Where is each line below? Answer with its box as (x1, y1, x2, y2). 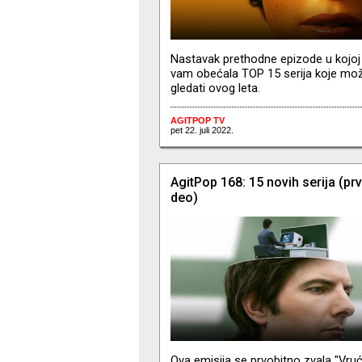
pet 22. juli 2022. (170, 125, 234, 136)
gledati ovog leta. (170, 80, 260, 95)
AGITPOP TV (170, 116, 225, 126)
